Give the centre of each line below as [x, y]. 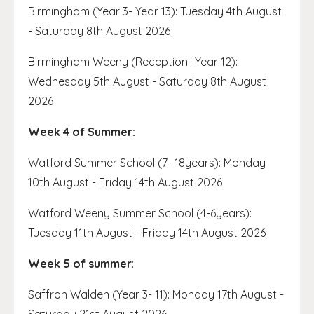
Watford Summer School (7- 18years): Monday [147, 163]
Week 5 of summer [80, 264]
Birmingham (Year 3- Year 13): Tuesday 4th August [155, 11]
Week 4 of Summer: [82, 132]
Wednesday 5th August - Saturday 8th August [147, 81]
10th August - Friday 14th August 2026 [125, 182]
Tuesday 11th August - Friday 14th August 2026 [147, 233]
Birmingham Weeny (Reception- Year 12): [133, 62]
